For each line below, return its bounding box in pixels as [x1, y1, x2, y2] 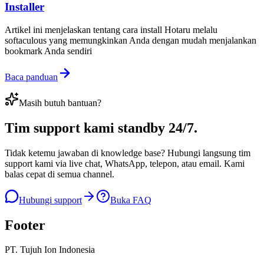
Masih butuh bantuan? [19, 97, 101, 108]
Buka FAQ [110, 194, 151, 205]
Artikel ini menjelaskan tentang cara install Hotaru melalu [5, 24, 217, 35]
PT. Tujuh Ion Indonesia [5, 245, 95, 255]
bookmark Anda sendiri [5, 45, 92, 56]
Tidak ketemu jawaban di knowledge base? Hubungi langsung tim [5, 147, 250, 158]
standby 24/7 [118, 120, 194, 136]
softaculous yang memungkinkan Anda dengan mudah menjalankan [5, 35, 256, 45]
